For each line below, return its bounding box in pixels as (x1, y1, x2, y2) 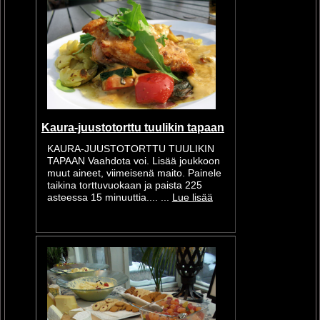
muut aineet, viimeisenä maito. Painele (46, 167, 221, 179)
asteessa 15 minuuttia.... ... (46, 191, 172, 203)
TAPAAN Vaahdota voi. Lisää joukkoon (46, 155, 220, 166)
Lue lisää (171, 191, 213, 203)
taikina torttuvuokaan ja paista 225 (46, 179, 202, 191)
